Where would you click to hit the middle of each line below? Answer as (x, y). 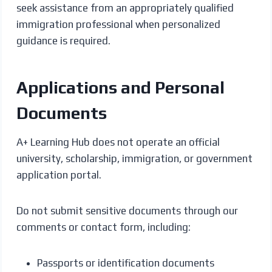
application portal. (59, 175)
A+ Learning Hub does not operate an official (118, 142)
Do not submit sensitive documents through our (127, 210)
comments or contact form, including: (103, 227)
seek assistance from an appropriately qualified (125, 8)
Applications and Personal (120, 87)
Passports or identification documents (125, 263)
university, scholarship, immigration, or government (134, 158)
